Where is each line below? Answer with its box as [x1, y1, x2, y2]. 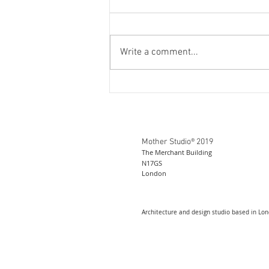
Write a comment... [120, 46, 198, 58]
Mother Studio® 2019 [142, 136, 213, 147]
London [142, 168, 166, 178]
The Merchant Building [142, 147, 212, 157]
